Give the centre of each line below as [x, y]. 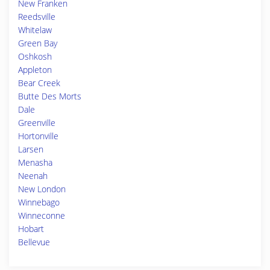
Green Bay [38, 43]
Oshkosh [35, 56]
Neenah [33, 176]
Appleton [35, 70]
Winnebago [39, 202]
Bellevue [34, 242]
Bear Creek [39, 83]
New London [42, 189]
